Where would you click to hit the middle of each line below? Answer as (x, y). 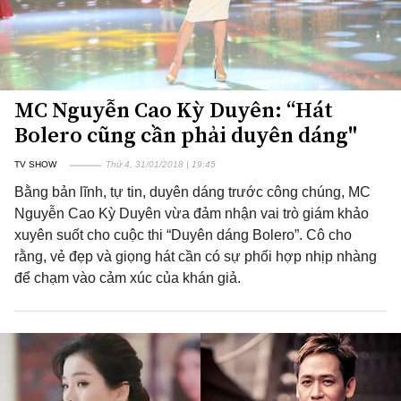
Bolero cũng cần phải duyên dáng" (186, 135)
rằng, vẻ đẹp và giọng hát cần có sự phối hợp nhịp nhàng (196, 256)
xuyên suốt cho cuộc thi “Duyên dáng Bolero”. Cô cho (183, 235)
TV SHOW (35, 164)
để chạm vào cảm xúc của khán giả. (128, 278)
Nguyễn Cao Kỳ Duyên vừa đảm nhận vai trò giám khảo (192, 213)
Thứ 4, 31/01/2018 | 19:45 (161, 164)
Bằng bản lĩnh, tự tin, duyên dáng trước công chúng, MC (192, 192)
